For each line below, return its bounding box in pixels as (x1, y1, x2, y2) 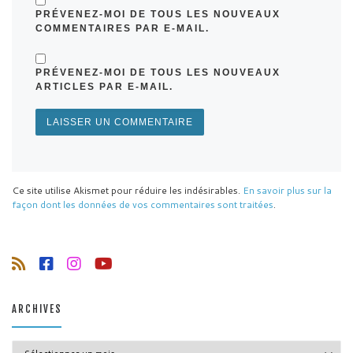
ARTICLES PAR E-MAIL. (35, 80, 173, 92)
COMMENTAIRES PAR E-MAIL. (35, 22, 210, 34)
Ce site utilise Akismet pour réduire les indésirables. (12, 184, 243, 198)
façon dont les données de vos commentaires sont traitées (12, 198, 273, 212)
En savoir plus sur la (243, 184, 332, 198)
